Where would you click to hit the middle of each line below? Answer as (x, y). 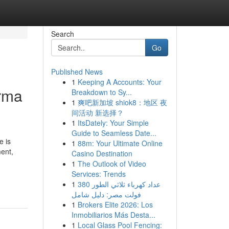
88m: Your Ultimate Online (120, 143)
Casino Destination (102, 153)
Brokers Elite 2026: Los (115, 204)
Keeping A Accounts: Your (119, 82)
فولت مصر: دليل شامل (106, 194)
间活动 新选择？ (97, 112)
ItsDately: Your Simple (113, 123)
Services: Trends (98, 174)
